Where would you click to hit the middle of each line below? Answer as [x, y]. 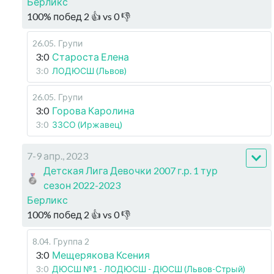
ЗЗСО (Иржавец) [87, 124]
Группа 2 [71, 241]
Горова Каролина [93, 110]
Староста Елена [91, 56]
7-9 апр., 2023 [57, 155]
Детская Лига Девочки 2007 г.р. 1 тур [131, 170]
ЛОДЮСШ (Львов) [89, 70]
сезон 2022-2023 [82, 185]
